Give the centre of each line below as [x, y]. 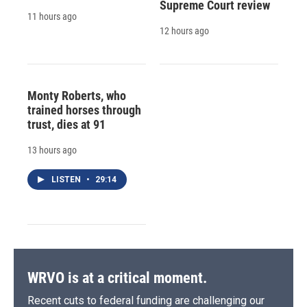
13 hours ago [52, 150]
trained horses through [84, 110]
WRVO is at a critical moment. [117, 278]
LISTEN [67, 179]
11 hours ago [52, 16]
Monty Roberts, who [77, 95]
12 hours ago [184, 30]
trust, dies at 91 [66, 124]
